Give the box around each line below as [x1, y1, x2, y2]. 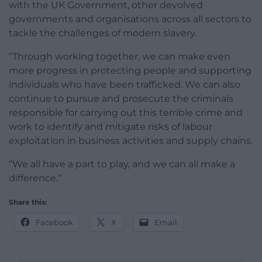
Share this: [9, 198, 47, 207]
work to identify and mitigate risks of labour [9, 121, 212, 133]
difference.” [9, 173, 61, 184]
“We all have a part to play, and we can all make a [9, 158, 235, 170]
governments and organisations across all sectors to [9, 13, 251, 25]
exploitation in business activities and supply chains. [9, 135, 253, 147]
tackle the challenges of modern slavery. [9, 27, 196, 39]
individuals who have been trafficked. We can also [9, 79, 240, 91]
